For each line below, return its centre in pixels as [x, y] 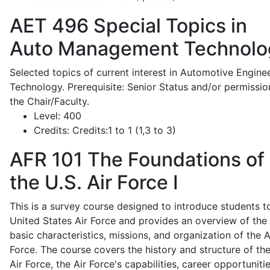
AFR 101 [46, 159]
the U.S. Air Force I [94, 182]
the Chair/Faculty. [49, 101]
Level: [47, 116]
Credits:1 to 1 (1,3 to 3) [123, 130]
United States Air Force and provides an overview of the [138, 221]
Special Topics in [168, 26]
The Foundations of [174, 159]
